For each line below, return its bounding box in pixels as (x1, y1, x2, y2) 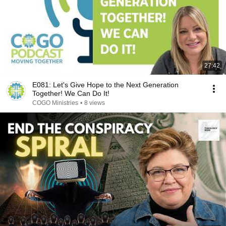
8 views (84, 99, 105, 106)
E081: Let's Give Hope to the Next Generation (32, 81, 179, 89)
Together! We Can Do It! (32, 89, 109, 97)
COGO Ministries (32, 99, 78, 106)
